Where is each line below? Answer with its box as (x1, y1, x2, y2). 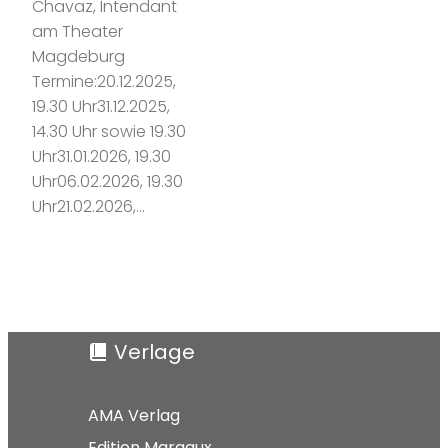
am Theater (32, 19, 123, 43)
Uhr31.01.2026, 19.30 (32, 144, 171, 168)
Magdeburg (32, 44, 125, 68)
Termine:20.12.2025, (32, 69, 176, 93)
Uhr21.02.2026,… (32, 194, 145, 218)
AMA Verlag (88, 403, 180, 427)
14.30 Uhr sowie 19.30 (32, 119, 186, 143)
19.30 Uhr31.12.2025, (32, 94, 170, 118)
